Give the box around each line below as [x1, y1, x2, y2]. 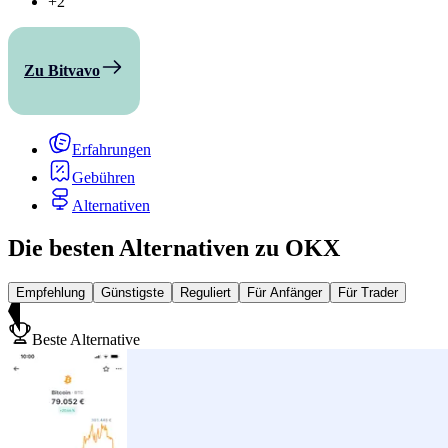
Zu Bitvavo [24, 61, 100, 79]
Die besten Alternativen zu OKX [8, 234, 340, 261]
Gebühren [72, 168, 135, 186]
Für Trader [338, 284, 398, 300]
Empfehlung [16, 284, 85, 300]
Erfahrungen [72, 140, 151, 158]
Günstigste [101, 284, 164, 300]
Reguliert [180, 284, 231, 300]
